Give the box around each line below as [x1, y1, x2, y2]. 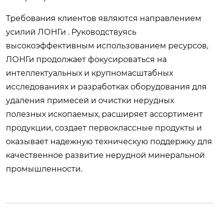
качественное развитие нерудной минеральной [6, 150, 205, 160]
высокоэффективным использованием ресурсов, [6, 41, 208, 50]
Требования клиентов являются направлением [6, 13, 201, 23]
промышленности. [6, 164, 82, 174]
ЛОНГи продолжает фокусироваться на [6, 54, 167, 64]
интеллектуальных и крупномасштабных [6, 68, 173, 78]
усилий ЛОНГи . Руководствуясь [6, 27, 136, 37]
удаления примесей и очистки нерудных [6, 95, 174, 105]
